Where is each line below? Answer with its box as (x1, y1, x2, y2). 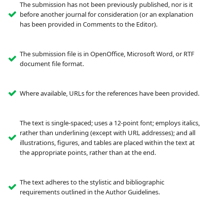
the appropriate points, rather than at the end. (19, 148, 156, 157)
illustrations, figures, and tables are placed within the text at (19, 138, 195, 147)
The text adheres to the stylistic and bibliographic (19, 178, 164, 187)
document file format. (19, 59, 84, 69)
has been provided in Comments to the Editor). (19, 20, 157, 29)
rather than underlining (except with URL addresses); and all (19, 128, 195, 138)
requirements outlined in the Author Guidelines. (19, 187, 160, 197)
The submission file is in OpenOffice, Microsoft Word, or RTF (19, 49, 194, 59)
